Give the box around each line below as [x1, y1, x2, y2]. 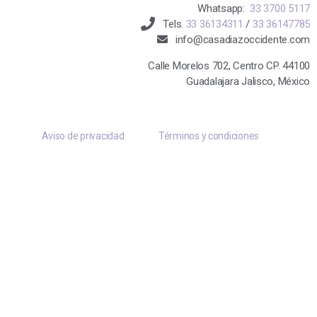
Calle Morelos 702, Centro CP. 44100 [148, 59, 310, 73]
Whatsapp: [197, 2, 250, 16]
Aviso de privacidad [41, 130, 125, 142]
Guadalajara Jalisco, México [186, 75, 310, 88]
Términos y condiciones [158, 130, 260, 142]
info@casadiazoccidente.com [175, 33, 310, 47]
